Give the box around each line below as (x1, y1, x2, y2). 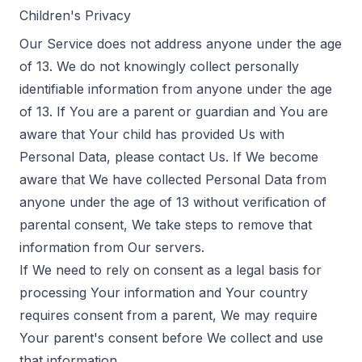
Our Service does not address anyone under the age (19, 36, 342, 52)
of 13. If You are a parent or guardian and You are (19, 103, 328, 120)
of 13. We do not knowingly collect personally (19, 58, 299, 74)
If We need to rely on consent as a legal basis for (19, 262, 322, 278)
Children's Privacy (19, 7, 131, 23)
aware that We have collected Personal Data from (19, 171, 326, 187)
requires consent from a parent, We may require (19, 307, 318, 323)
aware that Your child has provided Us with (19, 126, 284, 142)
